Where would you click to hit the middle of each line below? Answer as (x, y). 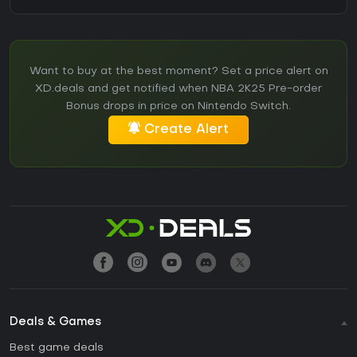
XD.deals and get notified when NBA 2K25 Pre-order (178, 89)
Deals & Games (55, 323)
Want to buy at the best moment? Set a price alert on (178, 72)
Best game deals (57, 348)
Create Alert (186, 130)
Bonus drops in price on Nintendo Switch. (178, 107)
